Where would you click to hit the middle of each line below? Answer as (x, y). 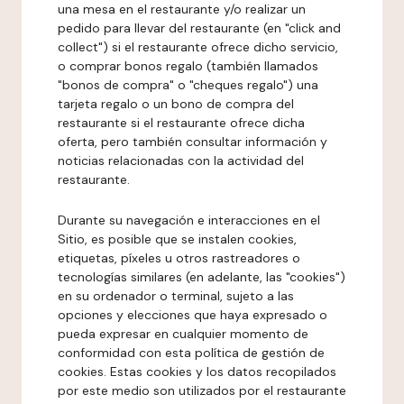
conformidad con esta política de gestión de (191, 353)
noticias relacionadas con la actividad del (181, 161)
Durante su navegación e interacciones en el (189, 220)
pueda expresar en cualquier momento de (183, 334)
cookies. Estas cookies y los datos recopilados (197, 372)
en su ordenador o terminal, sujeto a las (176, 296)
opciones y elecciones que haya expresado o (193, 315)
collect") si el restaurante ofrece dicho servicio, (198, 47)
